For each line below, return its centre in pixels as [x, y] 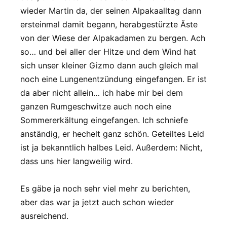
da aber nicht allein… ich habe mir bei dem [102, 92]
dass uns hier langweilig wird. [77, 161]
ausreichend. [44, 216]
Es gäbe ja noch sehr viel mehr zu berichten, [105, 188]
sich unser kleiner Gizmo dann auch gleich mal [109, 65]
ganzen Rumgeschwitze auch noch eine [96, 106]
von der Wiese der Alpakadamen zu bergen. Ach [113, 38]
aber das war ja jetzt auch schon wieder [97, 202]
